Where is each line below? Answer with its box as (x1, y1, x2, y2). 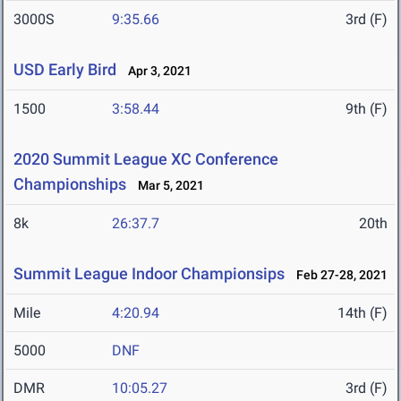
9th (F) (346, 100, 388, 118)
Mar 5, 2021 (130, 178, 204, 193)
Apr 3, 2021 (120, 64, 192, 79)
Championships (13, 175, 126, 194)
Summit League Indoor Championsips (13, 264, 285, 284)
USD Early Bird (13, 60, 116, 80)
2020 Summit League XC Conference (13, 149, 278, 169)
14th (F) (337, 304, 388, 322)
